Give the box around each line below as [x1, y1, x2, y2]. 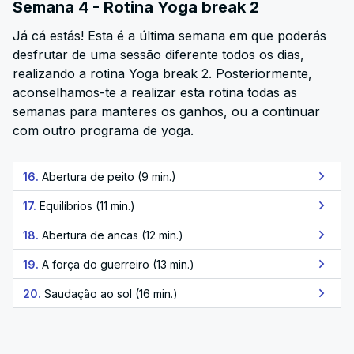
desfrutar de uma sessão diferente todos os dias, [13, 47, 304, 62]
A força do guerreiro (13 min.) [42, 257, 194, 271]
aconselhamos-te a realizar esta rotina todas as [13, 85, 297, 100]
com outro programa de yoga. [13, 122, 194, 138]
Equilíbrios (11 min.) [40, 198, 135, 213]
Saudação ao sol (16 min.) [44, 286, 178, 300]
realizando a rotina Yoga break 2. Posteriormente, [13, 66, 312, 81]
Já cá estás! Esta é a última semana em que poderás [13, 28, 326, 43]
